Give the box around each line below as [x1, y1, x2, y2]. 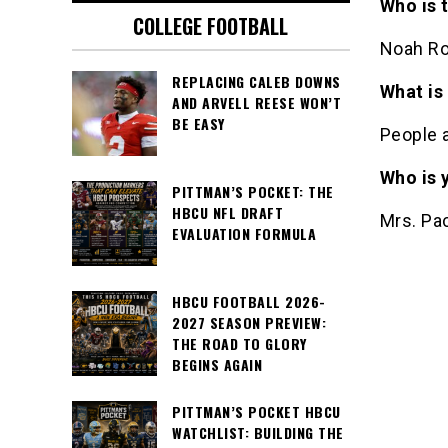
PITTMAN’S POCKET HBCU [172, 401, 341, 423]
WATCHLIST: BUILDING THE [172, 422, 344, 444]
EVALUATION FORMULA [172, 223, 316, 245]
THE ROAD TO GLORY [172, 333, 307, 355]
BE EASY [172, 113, 225, 135]
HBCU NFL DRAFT [172, 202, 283, 224]
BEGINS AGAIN [172, 354, 262, 376]
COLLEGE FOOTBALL [133, 11, 289, 42]
